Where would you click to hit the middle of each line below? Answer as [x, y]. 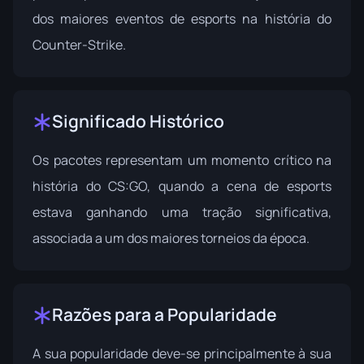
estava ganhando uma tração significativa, [182, 212]
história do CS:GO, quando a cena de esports [182, 186]
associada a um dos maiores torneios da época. [171, 238]
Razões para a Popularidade [165, 314]
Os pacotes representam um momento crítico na [182, 160]
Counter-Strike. [79, 45]
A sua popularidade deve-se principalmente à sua [182, 353]
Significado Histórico [138, 121]
